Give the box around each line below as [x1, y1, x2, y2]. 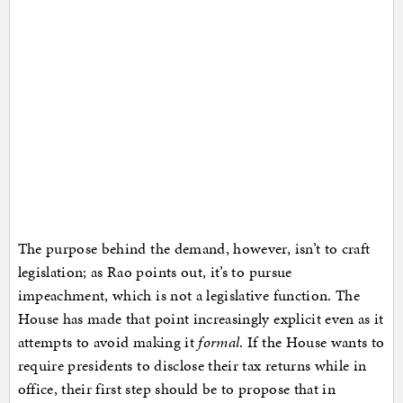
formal [198, 330, 240, 353]
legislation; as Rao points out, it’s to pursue [17, 260, 292, 282]
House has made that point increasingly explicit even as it [17, 307, 384, 329]
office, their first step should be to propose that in [17, 377, 336, 399]
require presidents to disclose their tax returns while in [17, 354, 367, 376]
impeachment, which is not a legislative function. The [17, 283, 361, 306]
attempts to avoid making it [17, 330, 199, 353]
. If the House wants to [239, 330, 385, 353]
